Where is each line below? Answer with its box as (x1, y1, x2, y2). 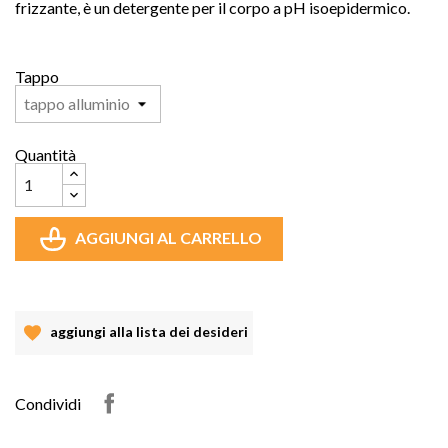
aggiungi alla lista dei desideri (47, 322, 248, 340)
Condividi (15, 394, 81, 414)
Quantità (15, 144, 76, 164)
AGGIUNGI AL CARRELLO (75, 227, 262, 247)
